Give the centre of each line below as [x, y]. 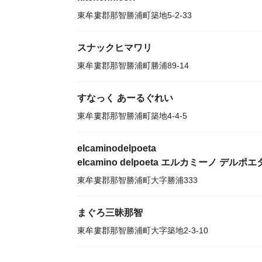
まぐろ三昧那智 [110, 213]
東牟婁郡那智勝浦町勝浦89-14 [133, 65]
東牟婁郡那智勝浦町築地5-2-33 [135, 15]
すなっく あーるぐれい [125, 98]
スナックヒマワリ [115, 48]
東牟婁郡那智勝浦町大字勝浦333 [137, 180]
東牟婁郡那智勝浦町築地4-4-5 [132, 116]
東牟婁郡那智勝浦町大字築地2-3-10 [143, 230]
